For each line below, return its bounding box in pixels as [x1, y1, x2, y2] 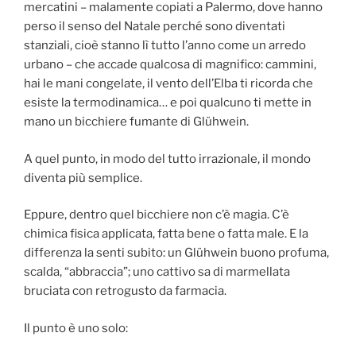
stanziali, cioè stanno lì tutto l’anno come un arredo [24, 38, 306, 53]
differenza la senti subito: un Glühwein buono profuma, [24, 246, 329, 261]
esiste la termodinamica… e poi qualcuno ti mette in [24, 95, 311, 110]
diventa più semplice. [24, 170, 142, 185]
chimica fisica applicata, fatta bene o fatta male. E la [24, 226, 308, 242]
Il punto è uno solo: [24, 320, 128, 335]
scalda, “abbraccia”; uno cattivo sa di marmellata [24, 265, 290, 280]
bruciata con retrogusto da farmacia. [24, 284, 226, 299]
